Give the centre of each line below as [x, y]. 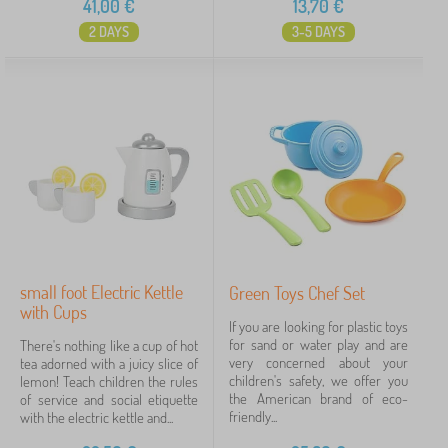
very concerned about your [318, 362]
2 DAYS [109, 31]
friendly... [253, 416]
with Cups [53, 312]
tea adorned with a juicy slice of [109, 363]
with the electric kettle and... [96, 417]
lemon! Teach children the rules [109, 381]
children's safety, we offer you [318, 380]
